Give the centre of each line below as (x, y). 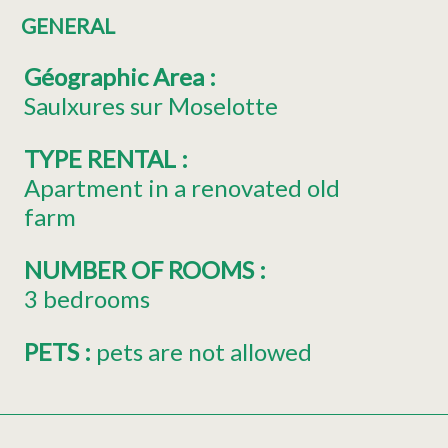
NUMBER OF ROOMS (141, 270)
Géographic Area (116, 77)
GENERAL (67, 26)
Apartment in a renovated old (182, 188)
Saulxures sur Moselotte (151, 106)
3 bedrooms (87, 299)
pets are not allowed (204, 352)
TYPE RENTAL (102, 159)
